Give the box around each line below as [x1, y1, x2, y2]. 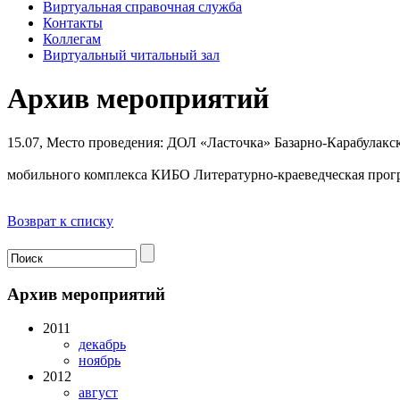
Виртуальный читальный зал [43, 47, 220, 62]
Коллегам [43, 31, 101, 46]
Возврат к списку [7, 212, 113, 229]
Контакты [43, 15, 103, 30]
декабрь [79, 337, 126, 353]
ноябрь [79, 353, 121, 369]
